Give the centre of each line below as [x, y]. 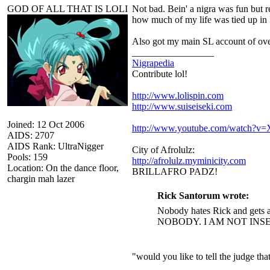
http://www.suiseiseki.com [182, 106]
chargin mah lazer [41, 178]
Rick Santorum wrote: [203, 195]
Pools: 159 [27, 157]
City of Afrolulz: [163, 149]
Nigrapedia [153, 63]
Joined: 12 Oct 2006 [46, 124]
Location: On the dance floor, [63, 168]
